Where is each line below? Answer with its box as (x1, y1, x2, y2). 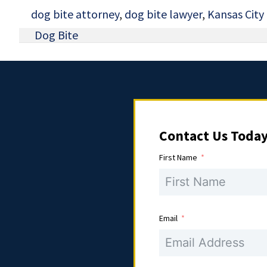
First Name (159, 152, 197, 163)
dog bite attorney (31, 7, 119, 21)
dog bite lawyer (125, 7, 202, 21)
